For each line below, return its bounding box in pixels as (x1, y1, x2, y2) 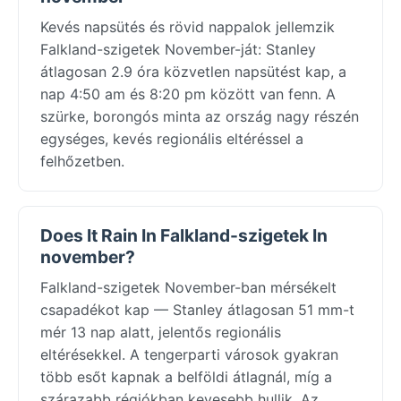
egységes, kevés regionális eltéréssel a (40, 129, 303, 148)
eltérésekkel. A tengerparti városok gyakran (40, 345, 338, 363)
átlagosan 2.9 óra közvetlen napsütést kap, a (40, 62, 346, 81)
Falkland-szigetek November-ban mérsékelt (40, 277, 337, 296)
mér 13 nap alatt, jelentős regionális (40, 322, 281, 341)
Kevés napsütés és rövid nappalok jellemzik (40, 17, 335, 36)
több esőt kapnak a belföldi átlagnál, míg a (40, 367, 332, 386)
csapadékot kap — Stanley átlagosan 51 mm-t (40, 300, 354, 319)
